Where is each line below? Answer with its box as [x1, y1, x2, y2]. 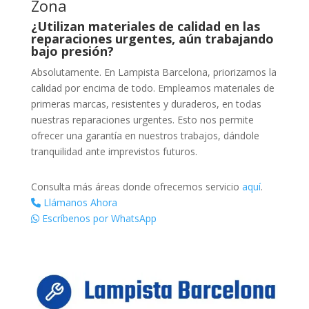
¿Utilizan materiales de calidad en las [30, 17, 260, 34]
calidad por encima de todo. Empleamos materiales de [30, 81, 275, 94]
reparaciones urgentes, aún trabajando [30, 30, 274, 47]
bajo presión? [30, 42, 114, 59]
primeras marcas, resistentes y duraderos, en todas [30, 97, 261, 110]
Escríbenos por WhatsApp [39, 211, 157, 225]
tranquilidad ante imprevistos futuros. [30, 144, 197, 158]
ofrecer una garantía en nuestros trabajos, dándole [30, 128, 259, 142]
